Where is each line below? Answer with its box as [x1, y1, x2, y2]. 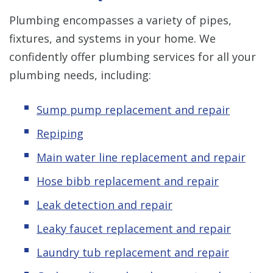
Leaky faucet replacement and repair [37, 221, 231, 236]
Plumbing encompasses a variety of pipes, [9, 12, 232, 27]
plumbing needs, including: [9, 67, 151, 82]
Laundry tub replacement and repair [37, 244, 229, 260]
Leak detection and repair [37, 197, 172, 212]
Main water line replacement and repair [37, 149, 246, 165]
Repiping [37, 126, 83, 141]
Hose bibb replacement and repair [37, 173, 219, 188]
